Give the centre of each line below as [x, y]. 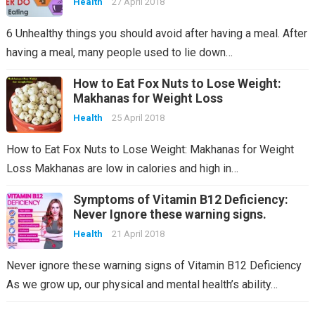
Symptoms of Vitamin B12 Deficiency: [180, 199]
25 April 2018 [138, 117]
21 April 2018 [138, 233]
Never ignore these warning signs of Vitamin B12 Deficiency [156, 265]
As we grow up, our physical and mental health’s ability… [142, 284]
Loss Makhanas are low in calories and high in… [122, 168]
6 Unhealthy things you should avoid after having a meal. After [156, 33]
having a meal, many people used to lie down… [119, 52]
